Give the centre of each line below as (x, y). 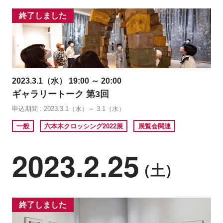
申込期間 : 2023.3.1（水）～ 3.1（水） (68, 109)
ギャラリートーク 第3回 (60, 94)
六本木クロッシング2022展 (84, 126)
